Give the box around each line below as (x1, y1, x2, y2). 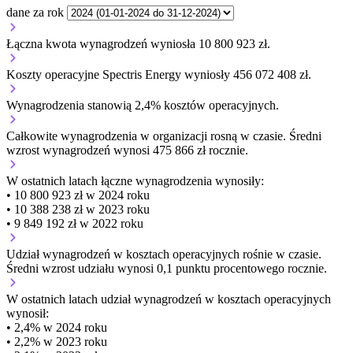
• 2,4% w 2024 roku (6, 320, 107, 334)
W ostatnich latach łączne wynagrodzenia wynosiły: (6, 173, 264, 188)
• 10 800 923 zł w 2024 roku (6, 188, 150, 202)
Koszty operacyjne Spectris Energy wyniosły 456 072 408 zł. (6, 67, 311, 81)
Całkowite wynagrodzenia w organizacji (6, 128, 210, 143)
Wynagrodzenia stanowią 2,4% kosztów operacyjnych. (6, 98, 279, 112)
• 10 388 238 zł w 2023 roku (6, 202, 150, 216)
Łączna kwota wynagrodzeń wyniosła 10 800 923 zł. (6, 36, 270, 50)
